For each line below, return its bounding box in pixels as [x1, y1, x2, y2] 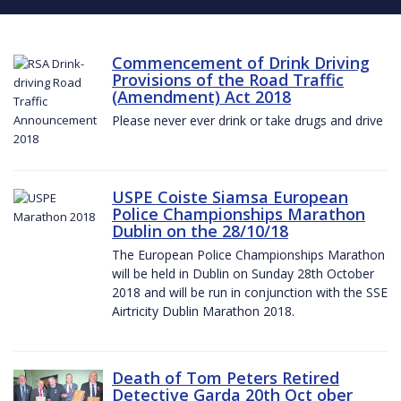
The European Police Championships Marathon [112, 245, 385, 263]
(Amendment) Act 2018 [112, 85, 291, 107]
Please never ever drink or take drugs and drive [112, 111, 383, 129]
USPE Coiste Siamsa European [112, 185, 348, 208]
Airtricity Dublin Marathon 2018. [112, 302, 294, 320]
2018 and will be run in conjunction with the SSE [112, 283, 388, 301]
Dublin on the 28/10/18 [112, 219, 288, 242]
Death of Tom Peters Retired [112, 366, 339, 388]
